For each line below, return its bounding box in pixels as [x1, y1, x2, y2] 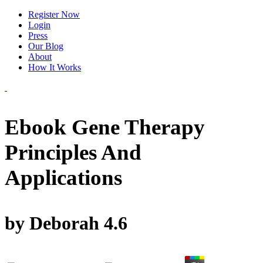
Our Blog [28, 41, 63, 51]
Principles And [5, 140, 141, 165]
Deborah [29, 212, 99, 234]
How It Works [28, 62, 81, 72]
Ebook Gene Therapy [5, 115, 205, 140]
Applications [5, 166, 122, 190]
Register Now [28, 9, 80, 19]
